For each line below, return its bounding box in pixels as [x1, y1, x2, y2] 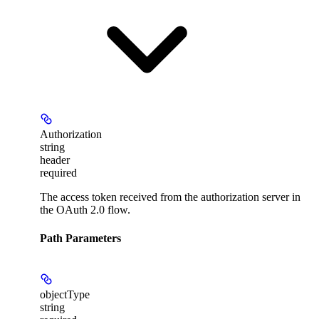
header [40, 154, 70, 167]
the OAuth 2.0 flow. [40, 204, 130, 216]
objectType [40, 288, 90, 300]
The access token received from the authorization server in [40, 191, 300, 204]
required [40, 167, 77, 179]
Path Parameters [40, 231, 121, 244]
